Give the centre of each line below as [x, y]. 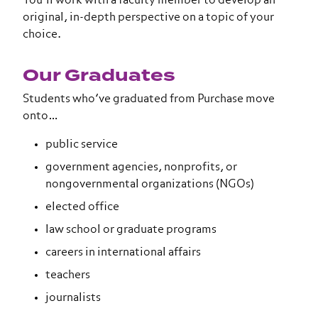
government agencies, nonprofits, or [141, 168]
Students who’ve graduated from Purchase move [149, 99]
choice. [42, 35]
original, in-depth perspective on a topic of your [148, 18]
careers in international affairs [123, 253]
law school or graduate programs [131, 230]
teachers [68, 275]
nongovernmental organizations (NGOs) [150, 185]
